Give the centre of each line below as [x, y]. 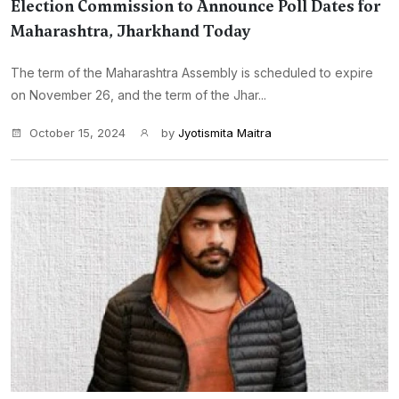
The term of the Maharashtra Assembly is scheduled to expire [192, 73]
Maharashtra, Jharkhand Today [131, 31]
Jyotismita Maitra [225, 133]
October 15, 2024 [77, 133]
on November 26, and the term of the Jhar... [138, 95]
